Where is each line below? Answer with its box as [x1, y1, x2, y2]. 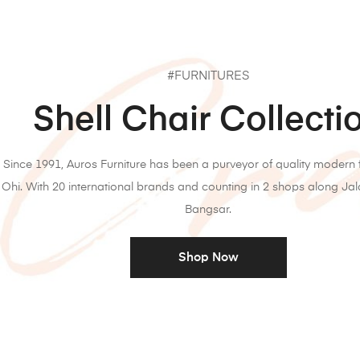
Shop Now [178, 252, 239, 264]
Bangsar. [185, 204, 232, 216]
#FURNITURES [166, 70, 250, 83]
